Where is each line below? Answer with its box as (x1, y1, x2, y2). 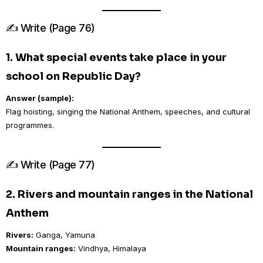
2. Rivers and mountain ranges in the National (6, 188, 253, 201)
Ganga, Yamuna (33, 230, 95, 240)
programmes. (6, 120, 54, 130)
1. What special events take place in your (6, 51, 227, 64)
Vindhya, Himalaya (76, 244, 146, 253)
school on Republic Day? (6, 70, 141, 83)
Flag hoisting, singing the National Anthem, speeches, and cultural (6, 107, 250, 116)
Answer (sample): (6, 93, 74, 103)
